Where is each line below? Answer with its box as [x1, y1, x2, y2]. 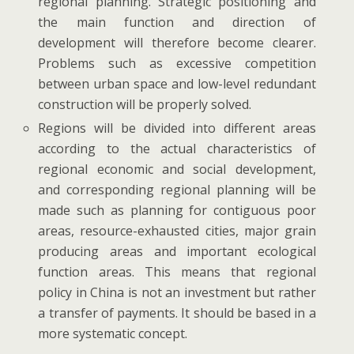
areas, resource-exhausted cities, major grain [38, 222, 316, 240]
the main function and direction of [38, 13, 316, 31]
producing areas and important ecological [38, 243, 316, 261]
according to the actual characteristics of [38, 140, 316, 158]
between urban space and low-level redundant [38, 75, 316, 92]
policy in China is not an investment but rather [38, 284, 316, 302]
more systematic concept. [38, 325, 188, 343]
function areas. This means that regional [38, 263, 316, 281]
